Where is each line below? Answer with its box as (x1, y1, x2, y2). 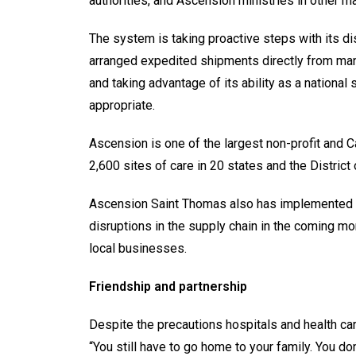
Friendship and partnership (89, 278, 247, 294)
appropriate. (89, 97, 155, 113)
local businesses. (89, 240, 187, 256)
